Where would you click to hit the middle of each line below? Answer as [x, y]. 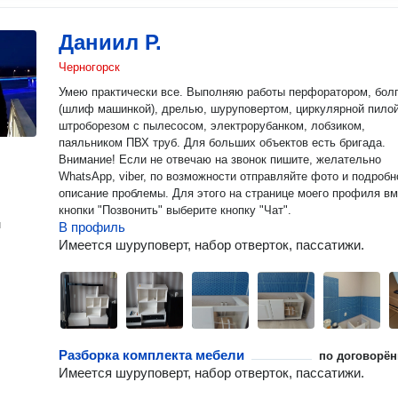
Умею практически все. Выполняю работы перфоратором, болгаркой [123, 92]
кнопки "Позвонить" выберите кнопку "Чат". [175, 210]
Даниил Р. [110, 42]
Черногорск [89, 67]
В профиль [92, 227]
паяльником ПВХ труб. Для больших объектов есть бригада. [121, 143]
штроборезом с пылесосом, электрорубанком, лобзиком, [212, 126]
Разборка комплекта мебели [151, 355]
